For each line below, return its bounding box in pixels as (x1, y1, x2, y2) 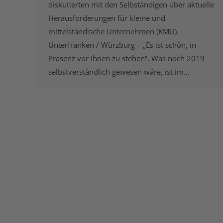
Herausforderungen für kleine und (48, 12, 165, 23)
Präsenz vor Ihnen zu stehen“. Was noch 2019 (48, 53, 205, 63)
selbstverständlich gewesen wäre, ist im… (48, 66, 190, 77)
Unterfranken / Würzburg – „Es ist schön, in (48, 39, 196, 50)
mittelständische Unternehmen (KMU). (48, 26, 179, 36)
